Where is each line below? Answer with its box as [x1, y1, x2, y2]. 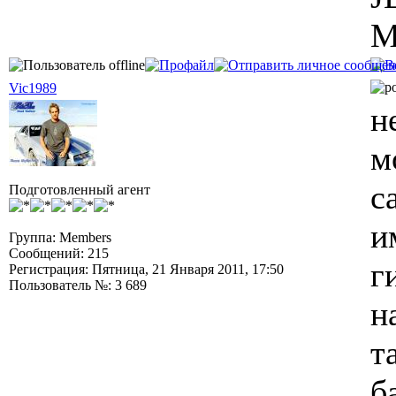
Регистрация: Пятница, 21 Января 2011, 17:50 [9, 262, 284, 277]
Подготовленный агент [9, 182, 150, 197]
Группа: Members [9, 230, 111, 245]
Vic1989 [9, 80, 57, 95]
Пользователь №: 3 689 [9, 278, 147, 293]
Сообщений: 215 [9, 246, 109, 261]
